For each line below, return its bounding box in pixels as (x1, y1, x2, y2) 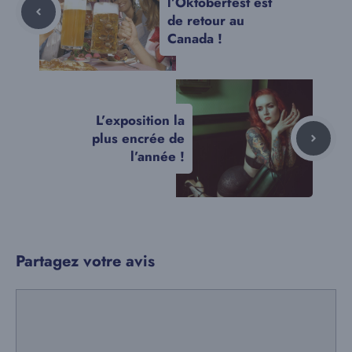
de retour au (167, 11, 244, 31)
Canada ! (167, 29, 222, 49)
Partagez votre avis (16, 250, 155, 273)
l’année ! (130, 146, 185, 166)
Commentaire (15, 288, 94, 310)
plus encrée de (92, 128, 185, 148)
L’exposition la (96, 110, 185, 130)
